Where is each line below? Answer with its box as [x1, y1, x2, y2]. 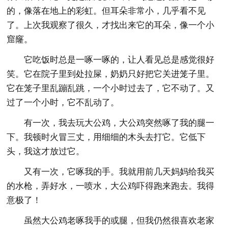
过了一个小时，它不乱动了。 [7, 97, 120, 107]
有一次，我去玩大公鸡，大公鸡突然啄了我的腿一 [24, 118, 215, 128]
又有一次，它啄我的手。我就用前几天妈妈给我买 [24, 166, 215, 177]
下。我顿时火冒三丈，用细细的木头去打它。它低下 [7, 132, 206, 142]
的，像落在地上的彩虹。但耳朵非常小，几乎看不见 [7, 6, 206, 16]
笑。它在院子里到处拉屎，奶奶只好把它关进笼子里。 [7, 69, 215, 79]
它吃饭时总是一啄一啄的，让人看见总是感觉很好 [24, 54, 215, 65]
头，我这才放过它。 [7, 146, 85, 156]
